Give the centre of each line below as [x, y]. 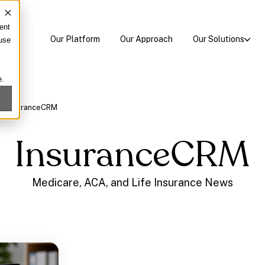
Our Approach [146, 39]
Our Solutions [218, 39]
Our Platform [75, 39]
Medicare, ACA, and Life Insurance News [132, 182]
